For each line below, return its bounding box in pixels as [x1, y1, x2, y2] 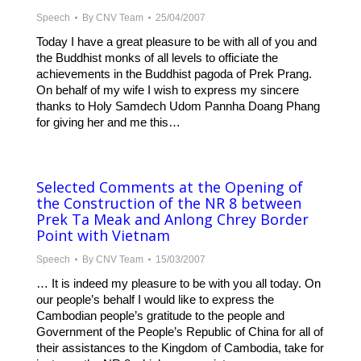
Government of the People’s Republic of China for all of [36, 325, 323, 339]
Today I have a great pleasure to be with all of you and [36, 35, 317, 49]
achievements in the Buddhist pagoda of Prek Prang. [36, 67, 312, 81]
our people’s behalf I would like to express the [36, 293, 274, 307]
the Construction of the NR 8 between [36, 193, 301, 214]
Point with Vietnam [36, 226, 170, 246]
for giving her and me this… [36, 115, 180, 130]
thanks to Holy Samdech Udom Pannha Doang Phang [36, 99, 320, 114]
